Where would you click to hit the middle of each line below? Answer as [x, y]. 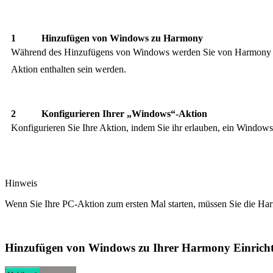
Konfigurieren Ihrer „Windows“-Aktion [124, 113]
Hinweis [21, 183]
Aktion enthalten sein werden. [69, 69]
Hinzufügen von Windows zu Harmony [122, 38]
